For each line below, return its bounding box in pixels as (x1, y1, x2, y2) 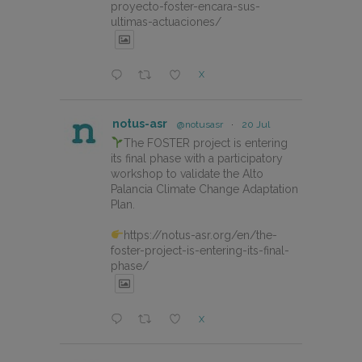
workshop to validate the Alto (111, 167, 263, 181)
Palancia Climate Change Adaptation (111, 183, 298, 196)
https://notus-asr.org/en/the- (123, 229, 277, 242)
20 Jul (242, 119, 270, 131)
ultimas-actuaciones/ (111, 15, 221, 28)
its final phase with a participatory (111, 152, 283, 166)
